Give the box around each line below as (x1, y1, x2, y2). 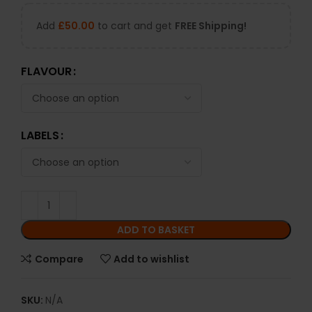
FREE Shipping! (175, 19, 247, 33)
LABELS (21, 127, 59, 144)
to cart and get (95, 19, 175, 33)
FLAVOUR (21, 63, 72, 80)
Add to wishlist (114, 251, 190, 266)
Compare (34, 251, 84, 266)
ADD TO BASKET (117, 223, 195, 237)
